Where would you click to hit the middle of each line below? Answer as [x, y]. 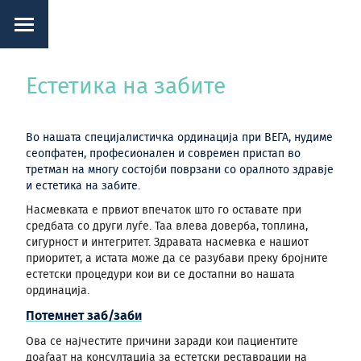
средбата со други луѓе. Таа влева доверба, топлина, [167, 226]
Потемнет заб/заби [84, 316]
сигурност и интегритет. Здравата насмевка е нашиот [167, 243]
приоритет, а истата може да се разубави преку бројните [177, 259]
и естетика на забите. [83, 186]
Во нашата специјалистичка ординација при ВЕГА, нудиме [179, 138]
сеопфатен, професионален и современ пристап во [163, 154]
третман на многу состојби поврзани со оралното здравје [180, 170]
